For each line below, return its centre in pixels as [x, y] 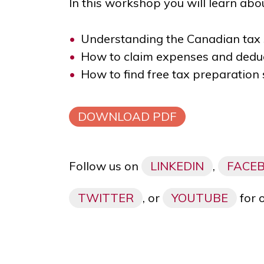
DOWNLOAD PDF [127, 116]
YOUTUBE [200, 198]
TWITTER [106, 198]
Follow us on [105, 166]
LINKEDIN [177, 166]
